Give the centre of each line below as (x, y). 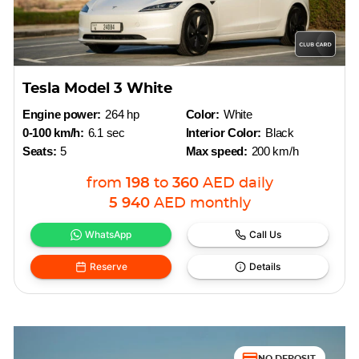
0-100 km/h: (53, 133)
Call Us (265, 234)
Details (265, 266)
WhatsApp (109, 234)
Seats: (40, 151)
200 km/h (275, 151)
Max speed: (216, 151)
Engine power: (62, 114)
